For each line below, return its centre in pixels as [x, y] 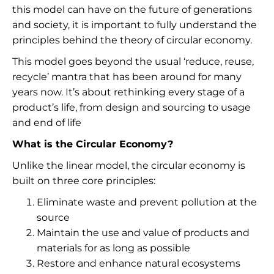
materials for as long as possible [113, 248]
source [53, 217]
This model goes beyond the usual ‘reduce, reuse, [133, 61]
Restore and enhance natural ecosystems [139, 263]
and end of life [47, 123]
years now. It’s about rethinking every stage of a [128, 92]
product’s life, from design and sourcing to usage [131, 107]
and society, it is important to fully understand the [135, 25]
